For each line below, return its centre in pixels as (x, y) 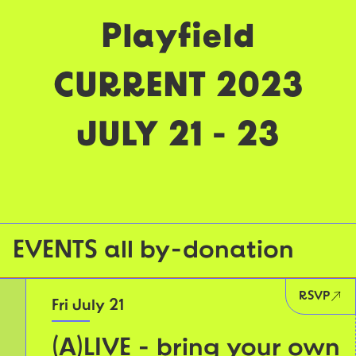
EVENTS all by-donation (153, 252)
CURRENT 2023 (178, 88)
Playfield (178, 39)
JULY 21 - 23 (178, 137)
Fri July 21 (88, 306)
